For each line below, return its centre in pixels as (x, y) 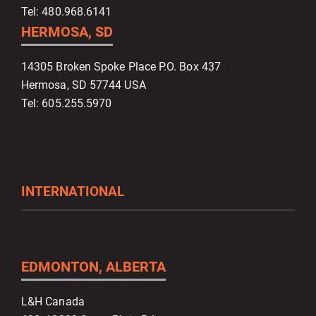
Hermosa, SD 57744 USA (84, 85)
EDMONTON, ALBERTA (93, 267)
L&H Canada (53, 302)
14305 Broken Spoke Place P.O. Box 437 (121, 67)
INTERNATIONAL (73, 192)
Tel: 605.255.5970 (67, 104)
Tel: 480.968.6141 (67, 12)
